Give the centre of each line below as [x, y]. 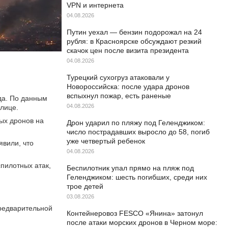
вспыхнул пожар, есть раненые [119, 96]
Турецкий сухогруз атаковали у [118, 77]
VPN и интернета [95, 5]
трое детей [85, 186]
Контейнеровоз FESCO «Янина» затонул [135, 213]
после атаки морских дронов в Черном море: [142, 222]
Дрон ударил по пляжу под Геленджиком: [136, 123]
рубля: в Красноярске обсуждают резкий [134, 41]
